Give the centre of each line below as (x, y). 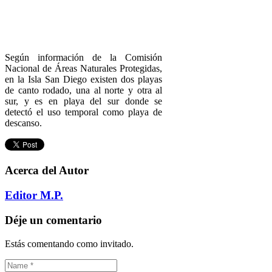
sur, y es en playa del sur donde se (84, 101)
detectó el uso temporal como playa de (84, 112)
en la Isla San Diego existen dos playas (84, 79)
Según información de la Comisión (84, 57)
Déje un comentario (53, 220)
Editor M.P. (34, 195)
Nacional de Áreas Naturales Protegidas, (84, 68)
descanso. (23, 123)
